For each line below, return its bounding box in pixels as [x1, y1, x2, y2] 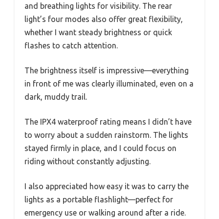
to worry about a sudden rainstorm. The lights [24, 131, 188, 140]
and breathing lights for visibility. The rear [24, 1, 172, 11]
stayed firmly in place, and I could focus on [24, 144, 176, 153]
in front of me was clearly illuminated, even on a [24, 79, 194, 88]
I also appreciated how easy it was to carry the [24, 182, 189, 191]
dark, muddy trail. [24, 92, 87, 102]
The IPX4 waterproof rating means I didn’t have [24, 117, 192, 127]
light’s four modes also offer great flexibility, [24, 15, 183, 24]
